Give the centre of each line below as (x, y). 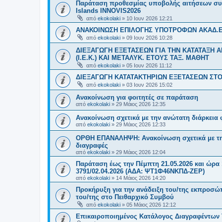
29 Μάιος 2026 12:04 (141, 152)
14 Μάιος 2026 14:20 (141, 178)
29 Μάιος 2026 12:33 (141, 124)
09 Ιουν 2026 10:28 (149, 37)
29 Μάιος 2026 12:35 (141, 104)
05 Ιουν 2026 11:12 (149, 65)
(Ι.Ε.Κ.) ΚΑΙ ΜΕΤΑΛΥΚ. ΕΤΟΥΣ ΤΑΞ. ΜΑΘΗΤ (142, 57)
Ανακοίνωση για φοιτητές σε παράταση (137, 97)
